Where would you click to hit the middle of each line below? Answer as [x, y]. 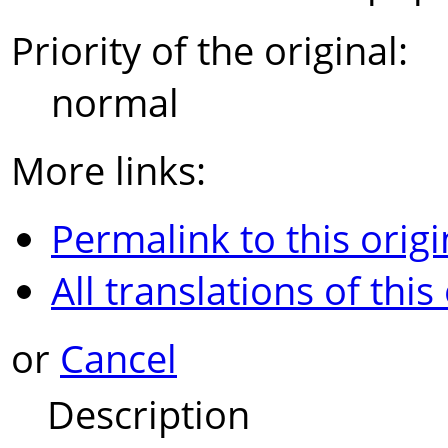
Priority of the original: [209, 50]
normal [115, 102]
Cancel [118, 358]
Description [148, 413]
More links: [108, 170]
